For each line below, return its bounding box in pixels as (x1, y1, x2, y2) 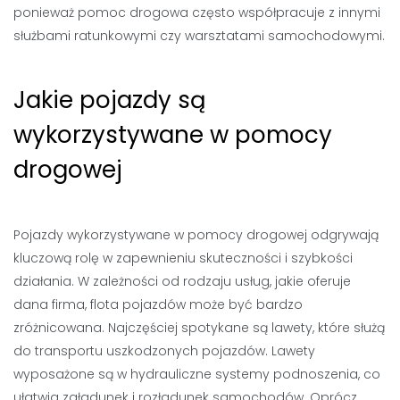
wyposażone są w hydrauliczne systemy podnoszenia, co (13, 365, 380, 383)
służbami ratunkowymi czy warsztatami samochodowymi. (13, 27, 385, 45)
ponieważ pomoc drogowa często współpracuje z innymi (13, 4, 380, 21)
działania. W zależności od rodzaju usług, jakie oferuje (13, 272, 351, 290)
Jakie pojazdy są (13, 84, 206, 116)
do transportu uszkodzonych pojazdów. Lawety (13, 342, 315, 360)
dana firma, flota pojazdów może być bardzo (13, 296, 303, 313)
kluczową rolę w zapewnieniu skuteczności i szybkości (13, 249, 353, 267)
